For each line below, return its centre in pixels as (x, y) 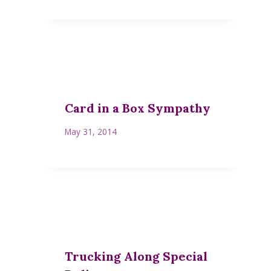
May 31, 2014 (91, 132)
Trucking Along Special (136, 256)
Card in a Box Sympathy (138, 108)
